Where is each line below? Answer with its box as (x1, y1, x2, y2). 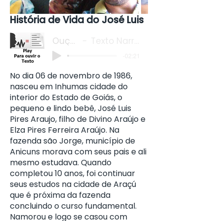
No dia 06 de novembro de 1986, (10, 70, 132, 81)
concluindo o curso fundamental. (10, 200, 137, 212)
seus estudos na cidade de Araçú (10, 179, 136, 190)
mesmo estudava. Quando (10, 157, 111, 168)
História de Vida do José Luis (10, 13, 144, 27)
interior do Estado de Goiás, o (10, 92, 122, 103)
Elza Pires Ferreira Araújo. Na (10, 124, 119, 136)
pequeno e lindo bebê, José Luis (10, 103, 131, 114)
